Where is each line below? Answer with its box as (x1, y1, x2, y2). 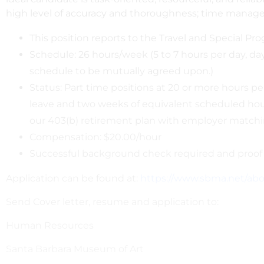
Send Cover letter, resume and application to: (6, 196, 219, 207)
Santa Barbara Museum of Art (6, 243, 144, 255)
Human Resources (6, 220, 94, 231)
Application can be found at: (6, 173, 140, 184)
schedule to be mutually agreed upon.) (29, 65, 213, 77)
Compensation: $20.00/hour (29, 131, 161, 143)
